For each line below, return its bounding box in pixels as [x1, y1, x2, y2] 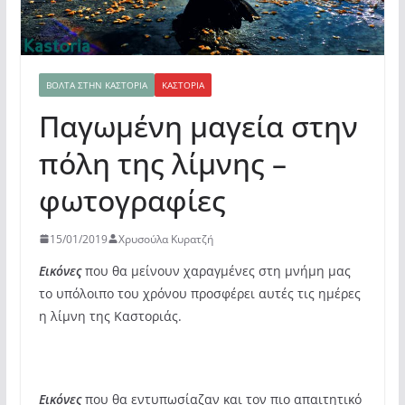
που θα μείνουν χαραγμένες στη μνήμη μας [80, 261, 351, 279]
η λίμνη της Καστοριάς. [38, 306, 182, 325]
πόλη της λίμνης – [38, 143, 287, 183]
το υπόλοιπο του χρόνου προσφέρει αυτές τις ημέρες [38, 284, 361, 302]
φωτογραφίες [38, 180, 226, 220]
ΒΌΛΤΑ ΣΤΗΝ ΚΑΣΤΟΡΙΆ [45, 78, 147, 91]
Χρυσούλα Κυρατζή [118, 231, 213, 247]
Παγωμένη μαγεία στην [38, 106, 358, 146]
